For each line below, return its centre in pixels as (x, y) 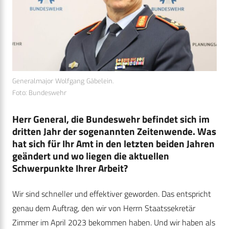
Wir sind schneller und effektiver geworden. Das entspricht (112, 193)
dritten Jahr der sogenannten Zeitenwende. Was (114, 131)
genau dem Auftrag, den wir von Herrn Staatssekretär (104, 208)
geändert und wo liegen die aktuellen (91, 155)
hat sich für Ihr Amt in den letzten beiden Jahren (113, 143)
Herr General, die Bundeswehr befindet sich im (111, 119)
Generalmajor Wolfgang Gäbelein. (63, 81)
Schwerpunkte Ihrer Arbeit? (70, 168)
